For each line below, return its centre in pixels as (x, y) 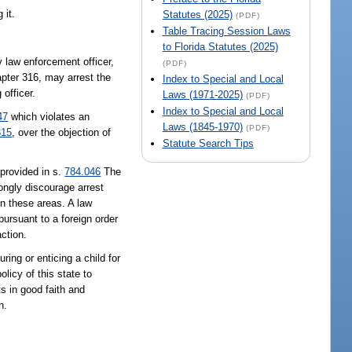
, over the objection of (62, 132)
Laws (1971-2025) (202, 95)
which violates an (49, 116)
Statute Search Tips (208, 144)
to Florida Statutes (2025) (220, 47)
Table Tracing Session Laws (226, 31)
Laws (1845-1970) (202, 127)
